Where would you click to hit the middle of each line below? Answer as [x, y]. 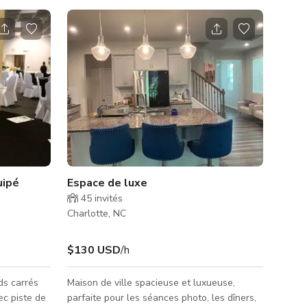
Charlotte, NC [97, 213]
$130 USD [94, 250]
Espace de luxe [107, 183]
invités [107, 198]
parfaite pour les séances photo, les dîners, [162, 297]
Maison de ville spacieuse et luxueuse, [151, 282]
